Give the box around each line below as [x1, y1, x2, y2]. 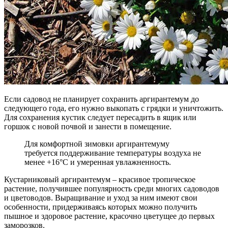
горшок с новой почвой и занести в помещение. [4, 122, 172, 131]
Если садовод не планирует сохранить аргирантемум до [4, 95, 199, 104]
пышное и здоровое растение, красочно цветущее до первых [4, 212, 215, 221]
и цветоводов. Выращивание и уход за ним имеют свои [4, 193, 197, 203]
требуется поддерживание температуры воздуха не [24, 149, 201, 158]
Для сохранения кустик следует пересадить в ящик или [4, 113, 196, 122]
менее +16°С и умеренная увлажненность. [24, 158, 171, 167]
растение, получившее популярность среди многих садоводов [4, 184, 219, 193]
